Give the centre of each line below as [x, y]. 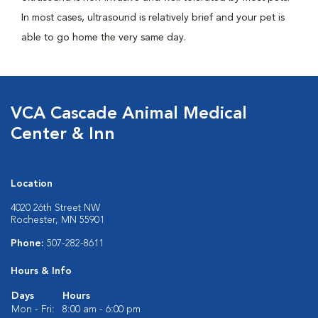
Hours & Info [41, 271]
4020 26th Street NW [55, 208]
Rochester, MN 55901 [57, 220]
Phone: [29, 243]
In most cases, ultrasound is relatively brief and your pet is [153, 18]
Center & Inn [63, 135]
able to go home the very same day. [104, 38]
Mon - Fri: [33, 309]
